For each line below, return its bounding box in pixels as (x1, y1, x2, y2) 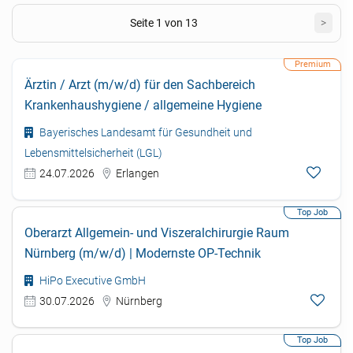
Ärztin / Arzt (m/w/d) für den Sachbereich (24, 77, 255, 92)
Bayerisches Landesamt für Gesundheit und (37, 126, 253, 139)
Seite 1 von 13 (129, 17, 198, 29)
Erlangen (116, 167, 159, 180)
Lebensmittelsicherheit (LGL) (24, 147, 162, 159)
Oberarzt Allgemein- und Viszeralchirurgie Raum (24, 225, 289, 240)
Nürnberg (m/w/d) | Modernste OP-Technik (24, 246, 261, 261)
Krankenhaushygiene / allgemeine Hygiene (24, 98, 262, 113)
